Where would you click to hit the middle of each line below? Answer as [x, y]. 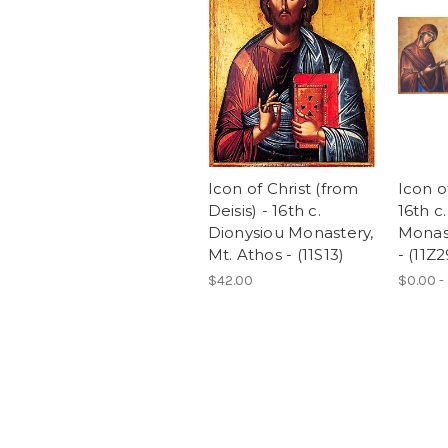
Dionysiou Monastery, [290, 232]
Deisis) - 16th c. [264, 210]
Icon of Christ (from [283, 188]
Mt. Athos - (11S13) [276, 254]
